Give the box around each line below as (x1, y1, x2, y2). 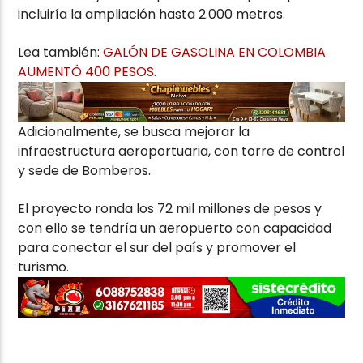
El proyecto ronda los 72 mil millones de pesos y (18, 199, 322, 218)
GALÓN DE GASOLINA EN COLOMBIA (103, 42, 327, 62)
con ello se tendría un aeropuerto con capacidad (18, 218, 332, 237)
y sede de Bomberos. (18, 161, 152, 181)
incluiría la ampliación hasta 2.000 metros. (18, 5, 286, 24)
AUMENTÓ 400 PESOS (18, 62, 155, 81)
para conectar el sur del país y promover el (18, 237, 297, 257)
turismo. (18, 257, 70, 276)
